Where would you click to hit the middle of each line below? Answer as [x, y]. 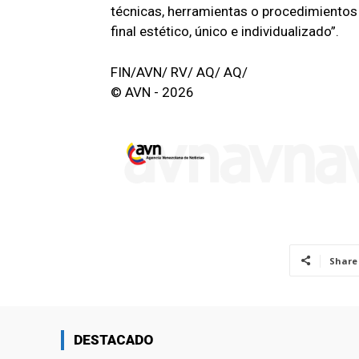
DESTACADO [113, 339]
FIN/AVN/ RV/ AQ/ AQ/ [179, 73]
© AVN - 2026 [152, 93]
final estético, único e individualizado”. [225, 32]
